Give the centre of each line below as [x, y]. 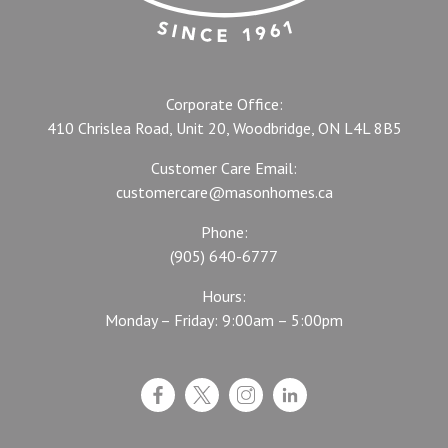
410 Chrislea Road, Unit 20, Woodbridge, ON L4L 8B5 [224, 128]
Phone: [224, 232]
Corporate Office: [224, 104]
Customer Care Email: [224, 168]
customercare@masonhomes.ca [224, 192]
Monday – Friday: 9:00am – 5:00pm [224, 320]
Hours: [224, 296]
